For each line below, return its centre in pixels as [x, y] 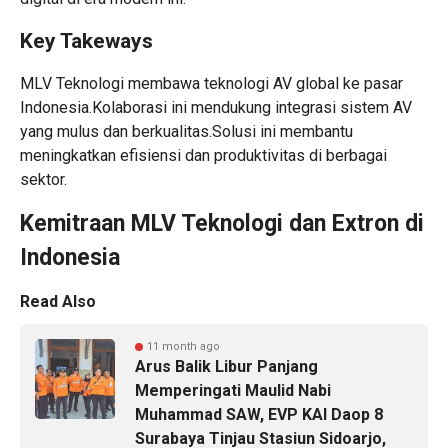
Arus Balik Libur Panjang [226, 367]
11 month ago [183, 347]
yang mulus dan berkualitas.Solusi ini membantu [186, 132]
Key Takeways [86, 41]
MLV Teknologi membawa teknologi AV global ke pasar [211, 84]
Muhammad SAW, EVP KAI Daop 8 [259, 415]
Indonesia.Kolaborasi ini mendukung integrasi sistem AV [216, 108]
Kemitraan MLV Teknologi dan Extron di [222, 224]
